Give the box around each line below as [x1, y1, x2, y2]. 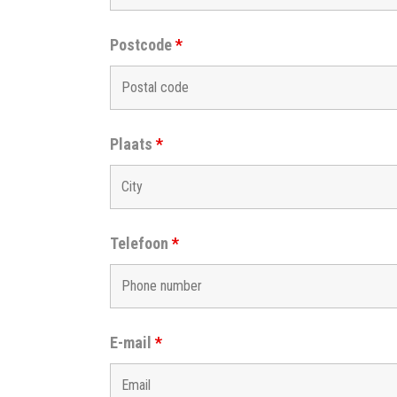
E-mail [109, 332, 155, 352]
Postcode [109, 35, 175, 54]
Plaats [109, 134, 156, 153]
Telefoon [109, 233, 172, 253]
